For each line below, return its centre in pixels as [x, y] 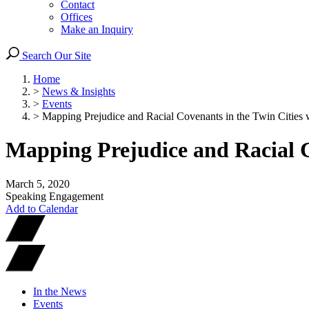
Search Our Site [55, 56]
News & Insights [79, 91]
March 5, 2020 [38, 183]
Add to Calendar [42, 208]
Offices [77, 17]
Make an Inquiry [97, 29]
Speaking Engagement [54, 196]
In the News [60, 291]
